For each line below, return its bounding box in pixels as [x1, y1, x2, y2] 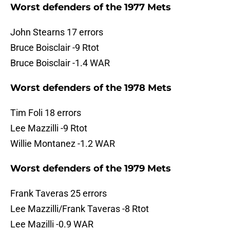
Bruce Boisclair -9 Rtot [10, 42, 99, 53]
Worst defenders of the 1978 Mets [10, 82, 171, 94]
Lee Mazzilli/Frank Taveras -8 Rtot [10, 203, 149, 215]
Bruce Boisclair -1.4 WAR [10, 57, 110, 69]
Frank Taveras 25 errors [10, 188, 107, 199]
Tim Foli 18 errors [10, 107, 81, 119]
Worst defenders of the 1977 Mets [10, 2, 171, 13]
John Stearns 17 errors [10, 27, 103, 38]
